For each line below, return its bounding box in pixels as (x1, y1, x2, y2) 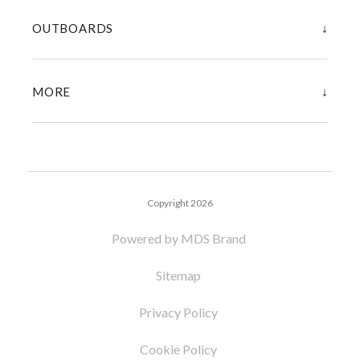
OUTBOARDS (32, 21, 114, 36)
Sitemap (156, 268, 204, 284)
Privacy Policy (139, 305, 221, 321)
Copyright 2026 (146, 197, 213, 210)
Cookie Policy (140, 342, 220, 358)
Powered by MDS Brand (111, 231, 248, 247)
